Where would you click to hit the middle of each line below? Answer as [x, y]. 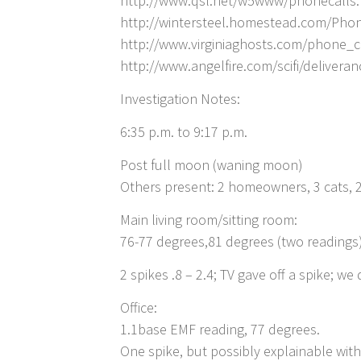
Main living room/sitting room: [209, 220]
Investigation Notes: [180, 99]
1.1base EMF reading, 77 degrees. [220, 330]
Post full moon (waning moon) [212, 165]
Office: [139, 308]
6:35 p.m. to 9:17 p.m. [184, 132]
